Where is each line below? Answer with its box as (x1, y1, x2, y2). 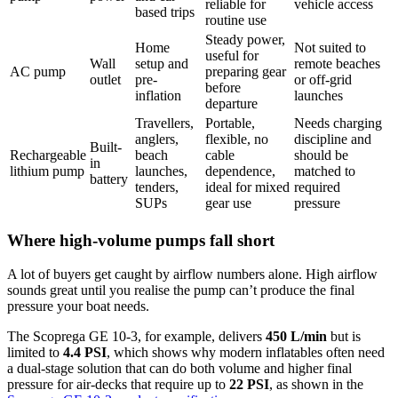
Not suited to (294, 39, 366, 55)
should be (294, 147, 348, 163)
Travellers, (135, 115, 194, 131)
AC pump (10, 63, 66, 79)
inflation (135, 87, 181, 103)
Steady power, (205, 31, 285, 47)
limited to (7, 345, 63, 361)
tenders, (135, 179, 179, 195)
